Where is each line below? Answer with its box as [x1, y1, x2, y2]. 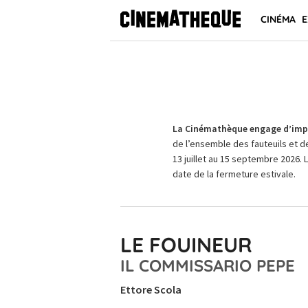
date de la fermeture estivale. [172, 168, 296, 180]
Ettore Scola [120, 283, 181, 296]
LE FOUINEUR [120, 232, 252, 258]
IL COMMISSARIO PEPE [120, 255, 295, 276]
